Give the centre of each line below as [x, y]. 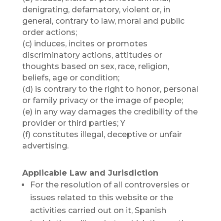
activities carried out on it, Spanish [98, 210]
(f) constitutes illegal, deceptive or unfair [102, 134]
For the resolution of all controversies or [110, 185]
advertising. [45, 146]
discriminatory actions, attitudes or [92, 55]
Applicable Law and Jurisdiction [90, 173]
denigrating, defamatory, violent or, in [96, 10]
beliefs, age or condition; [71, 78]
